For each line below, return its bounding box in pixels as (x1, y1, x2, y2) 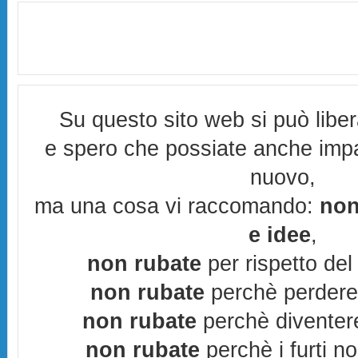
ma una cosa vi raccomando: (34, 193, 320, 218)
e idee (249, 222, 311, 247)
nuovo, (250, 165, 316, 189)
